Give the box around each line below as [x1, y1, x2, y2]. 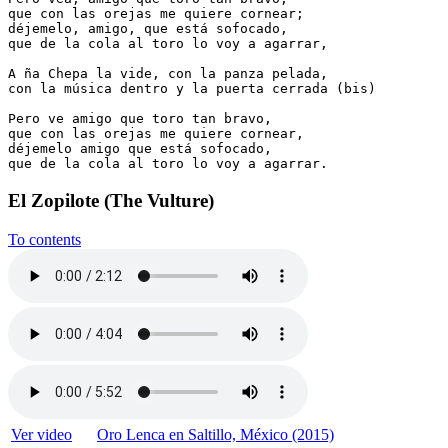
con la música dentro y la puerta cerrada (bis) [8, 81, 376, 97]
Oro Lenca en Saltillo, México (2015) [97, 425, 334, 443]
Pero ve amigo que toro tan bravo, [8, 111, 272, 127]
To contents [8, 230, 81, 248]
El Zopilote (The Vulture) [8, 189, 214, 211]
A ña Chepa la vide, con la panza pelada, [8, 66, 328, 82]
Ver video [11, 425, 72, 443]
